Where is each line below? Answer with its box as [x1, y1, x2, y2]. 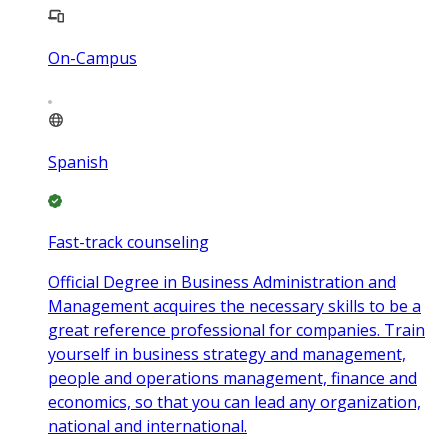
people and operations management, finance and [48, 366, 417, 389]
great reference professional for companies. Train [48, 318, 425, 341]
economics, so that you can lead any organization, [48, 390, 421, 413]
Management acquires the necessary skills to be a [48, 294, 421, 317]
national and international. [48, 414, 247, 437]
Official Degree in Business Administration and [48, 270, 396, 293]
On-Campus [48, 46, 137, 69]
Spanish [48, 150, 108, 173]
